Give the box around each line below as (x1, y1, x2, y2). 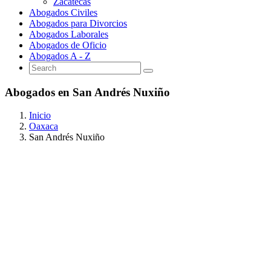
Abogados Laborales (29, 28, 108, 39)
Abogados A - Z (29, 50, 91, 61)
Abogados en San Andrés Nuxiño (5, 85, 170, 99)
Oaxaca (29, 121, 58, 132)
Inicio (29, 110, 51, 121)
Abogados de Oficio (29, 39, 106, 50)
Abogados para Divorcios (29, 18, 127, 28)
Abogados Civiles (29, 7, 97, 18)
